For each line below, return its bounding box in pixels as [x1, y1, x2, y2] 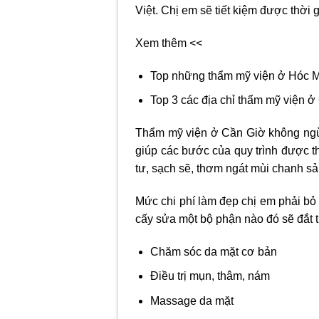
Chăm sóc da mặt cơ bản [150, 245, 277, 258]
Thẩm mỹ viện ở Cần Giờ [135, 127, 266, 140]
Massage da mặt [150, 295, 234, 307]
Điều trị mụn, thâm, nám [150, 270, 270, 283]
